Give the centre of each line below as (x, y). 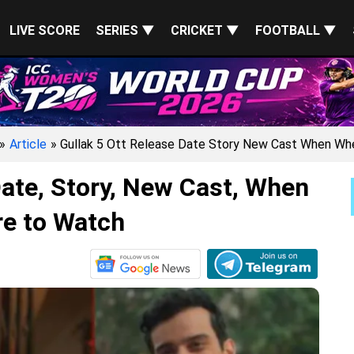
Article (28, 144)
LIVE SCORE (45, 30)
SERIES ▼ (125, 30)
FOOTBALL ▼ (296, 30)
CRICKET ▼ (205, 30)
